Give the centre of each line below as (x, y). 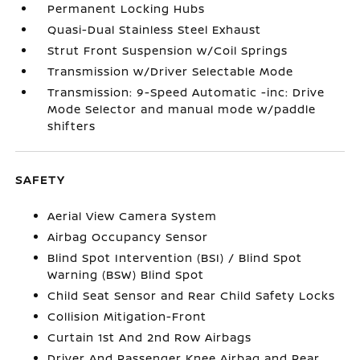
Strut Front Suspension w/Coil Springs (168, 50)
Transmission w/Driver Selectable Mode (171, 71)
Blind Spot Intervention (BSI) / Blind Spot (175, 258)
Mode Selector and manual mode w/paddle (182, 109)
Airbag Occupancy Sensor (128, 237)
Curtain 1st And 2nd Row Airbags (150, 337)
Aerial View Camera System (133, 216)
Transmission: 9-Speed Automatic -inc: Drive (186, 92)
